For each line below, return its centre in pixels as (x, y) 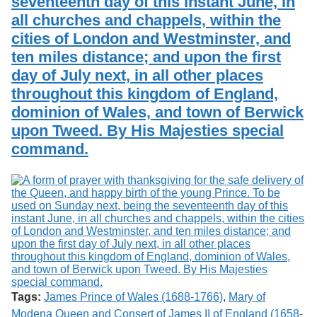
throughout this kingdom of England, (145, 93)
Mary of (247, 296)
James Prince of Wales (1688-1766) (133, 296)
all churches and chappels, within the (146, 20)
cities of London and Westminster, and (151, 38)
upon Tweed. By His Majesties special (148, 130)
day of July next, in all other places (137, 75)
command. (50, 149)
